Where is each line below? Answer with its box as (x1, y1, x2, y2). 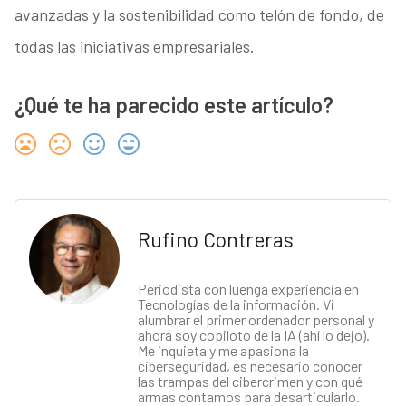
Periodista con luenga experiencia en (137, 280, 359, 298)
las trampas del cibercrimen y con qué (137, 372, 362, 391)
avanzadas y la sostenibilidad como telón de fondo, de (14, 5, 384, 25)
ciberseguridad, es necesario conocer (137, 357, 362, 375)
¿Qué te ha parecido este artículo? (14, 92, 333, 119)
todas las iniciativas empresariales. (14, 36, 255, 57)
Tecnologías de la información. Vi (137, 295, 334, 314)
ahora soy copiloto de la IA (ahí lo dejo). (137, 326, 370, 344)
